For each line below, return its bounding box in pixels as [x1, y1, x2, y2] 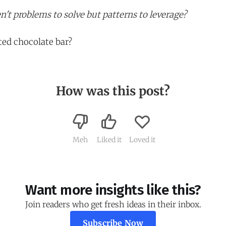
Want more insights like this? [25, 181, 201, 198]
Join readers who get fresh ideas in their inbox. [25, 199, 201, 209]
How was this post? [56, 83, 170, 99]
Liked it [96, 135, 122, 145]
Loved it [129, 135, 155, 145]
